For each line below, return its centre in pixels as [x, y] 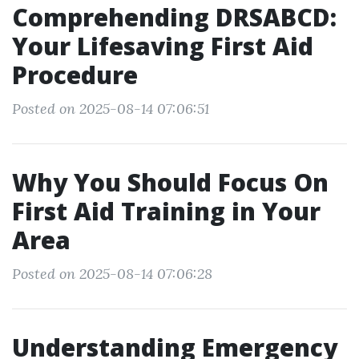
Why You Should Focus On [170, 182]
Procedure [75, 75]
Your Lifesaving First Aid [163, 46]
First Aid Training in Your [166, 211]
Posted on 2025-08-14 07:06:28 [112, 274]
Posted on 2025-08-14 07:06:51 [111, 109]
